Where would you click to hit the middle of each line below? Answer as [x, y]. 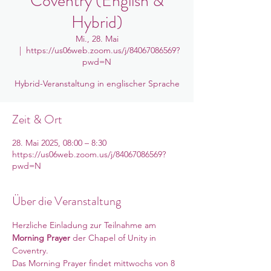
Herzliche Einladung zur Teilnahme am [85, 225]
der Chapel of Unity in [114, 238]
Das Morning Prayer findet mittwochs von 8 [95, 263]
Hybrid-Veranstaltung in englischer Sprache [97, 83]
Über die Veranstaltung [67, 201]
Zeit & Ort [37, 119]
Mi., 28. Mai [97, 39]
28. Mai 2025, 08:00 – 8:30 [59, 143]
